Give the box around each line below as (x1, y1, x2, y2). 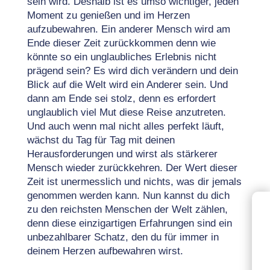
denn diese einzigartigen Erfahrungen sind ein (27, 218, 232, 229)
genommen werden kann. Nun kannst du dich (27, 190, 230, 201)
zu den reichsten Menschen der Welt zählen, (27, 204, 228, 215)
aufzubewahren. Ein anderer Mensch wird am (27, 24, 230, 35)
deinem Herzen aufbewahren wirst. (27, 245, 183, 257)
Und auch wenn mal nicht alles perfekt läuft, (27, 121, 224, 132)
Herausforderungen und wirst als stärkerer (27, 148, 218, 160)
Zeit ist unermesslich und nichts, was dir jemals (27, 176, 242, 187)
